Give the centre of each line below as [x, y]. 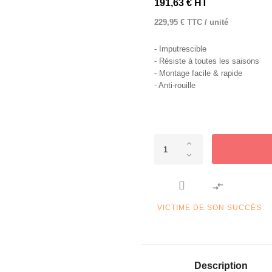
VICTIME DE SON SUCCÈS [209, 207]
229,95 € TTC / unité [191, 22]
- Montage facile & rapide [198, 73]
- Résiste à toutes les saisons [207, 61]
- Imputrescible [180, 49]
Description [221, 265]
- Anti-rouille [175, 85]
